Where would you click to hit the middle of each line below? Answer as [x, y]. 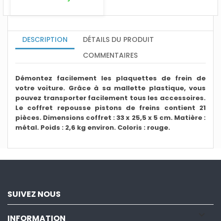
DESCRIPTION [45, 39]
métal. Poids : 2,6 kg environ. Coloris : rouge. [93, 127]
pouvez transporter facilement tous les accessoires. [110, 98]
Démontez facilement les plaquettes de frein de [110, 78]
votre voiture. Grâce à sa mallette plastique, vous [110, 88]
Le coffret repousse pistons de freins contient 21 [110, 108]
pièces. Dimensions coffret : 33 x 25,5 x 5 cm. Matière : [110, 117]
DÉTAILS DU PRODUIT [119, 39]
